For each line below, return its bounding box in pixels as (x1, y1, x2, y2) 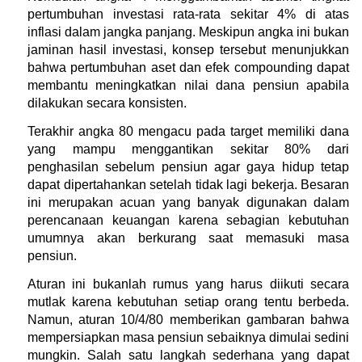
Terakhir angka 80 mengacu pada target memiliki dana (27, 124, 349, 138)
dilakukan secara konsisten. (27, 95, 187, 110)
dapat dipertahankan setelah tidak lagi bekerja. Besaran (27, 177, 349, 192)
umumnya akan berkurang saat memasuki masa (27, 230, 349, 245)
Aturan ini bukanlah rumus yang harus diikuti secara (27, 276, 349, 291)
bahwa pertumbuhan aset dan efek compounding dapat (27, 60, 349, 74)
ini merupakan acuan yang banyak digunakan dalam (27, 195, 349, 209)
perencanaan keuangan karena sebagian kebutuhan (27, 213, 349, 227)
